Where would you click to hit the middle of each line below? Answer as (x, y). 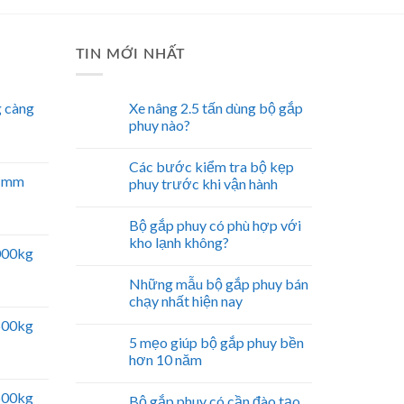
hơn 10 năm (165, 360)
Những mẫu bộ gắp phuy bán (218, 284)
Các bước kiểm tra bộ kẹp (211, 167)
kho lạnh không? (179, 243)
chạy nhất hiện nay (185, 301)
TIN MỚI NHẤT (131, 54)
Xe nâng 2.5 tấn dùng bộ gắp (216, 108)
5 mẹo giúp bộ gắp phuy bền (216, 343)
